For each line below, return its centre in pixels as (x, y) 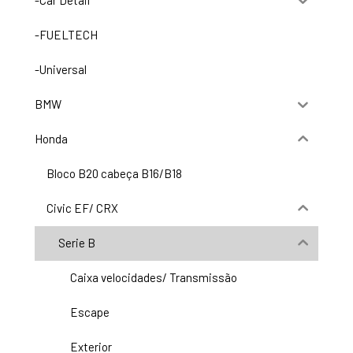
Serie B (77, 243)
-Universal (61, 70)
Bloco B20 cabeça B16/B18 (114, 174)
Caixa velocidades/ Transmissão (154, 278)
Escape (90, 312)
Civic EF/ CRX (82, 208)
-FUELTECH (66, 35)
